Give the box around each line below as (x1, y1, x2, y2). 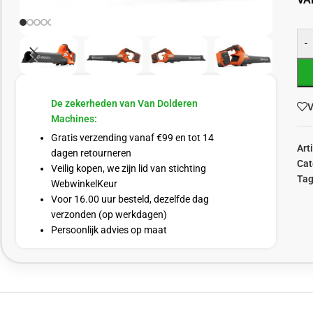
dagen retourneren (51, 147, 131, 159)
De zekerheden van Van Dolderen (51, 98, 198, 110)
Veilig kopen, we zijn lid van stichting (51, 163, 206, 175)
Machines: (51, 113, 97, 125)
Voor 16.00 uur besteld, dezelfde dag (51, 194, 209, 205)
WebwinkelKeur (51, 178, 117, 190)
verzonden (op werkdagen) (51, 209, 167, 221)
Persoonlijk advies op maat (51, 224, 167, 236)
